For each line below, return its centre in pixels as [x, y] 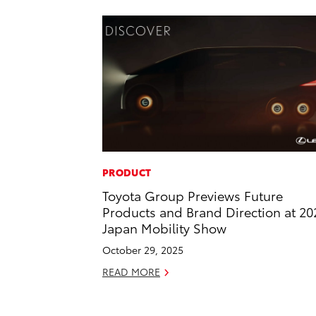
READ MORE [131, 272]
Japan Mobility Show [164, 228]
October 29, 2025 [143, 250]
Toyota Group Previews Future [193, 195]
